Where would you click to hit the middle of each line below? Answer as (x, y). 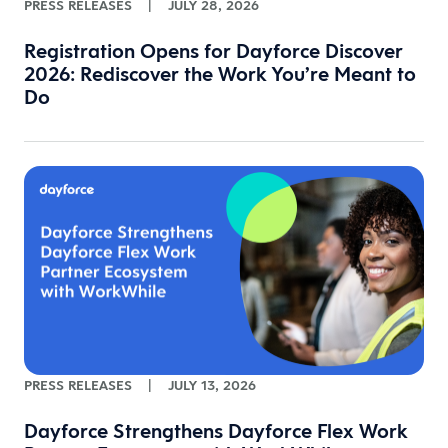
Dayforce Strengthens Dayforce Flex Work (216, 430)
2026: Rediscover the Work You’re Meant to (220, 73)
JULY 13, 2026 (212, 384)
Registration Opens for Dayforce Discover (213, 50)
